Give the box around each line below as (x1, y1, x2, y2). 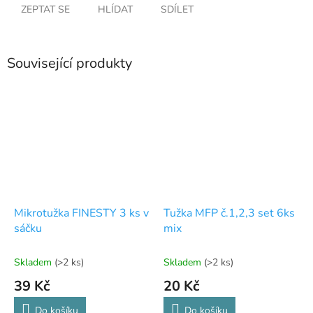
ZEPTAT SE (21, 3, 70, 17)
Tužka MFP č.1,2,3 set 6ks (163, 205, 295, 221)
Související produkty (7, 54, 132, 73)
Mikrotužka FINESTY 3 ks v (14, 205, 149, 221)
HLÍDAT (98, 3, 133, 17)
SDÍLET (161, 3, 194, 17)
